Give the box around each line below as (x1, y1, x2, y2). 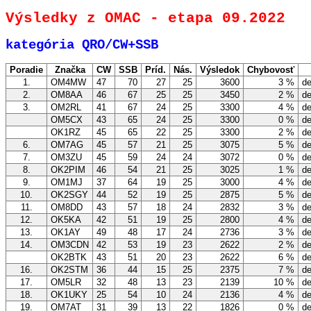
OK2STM (48, 264, 91, 276)
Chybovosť (244, 65, 297, 76)
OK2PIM (48, 165, 88, 176)
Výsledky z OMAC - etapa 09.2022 (6, 10, 285, 27)
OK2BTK (48, 252, 90, 263)
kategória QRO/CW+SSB (6, 37, 158, 53)
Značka (51, 65, 88, 76)
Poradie (7, 65, 46, 76)
